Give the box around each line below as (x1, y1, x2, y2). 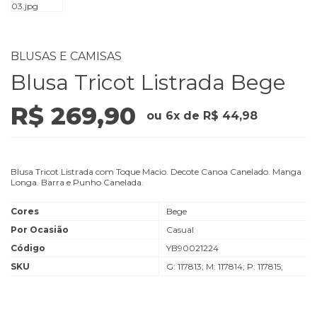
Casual (166, 224, 194, 235)
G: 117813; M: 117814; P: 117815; (166, 261, 283, 272)
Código (11, 243, 45, 253)
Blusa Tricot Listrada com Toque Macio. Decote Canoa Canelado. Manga (11, 166, 301, 177)
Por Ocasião (11, 224, 69, 235)
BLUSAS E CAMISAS (11, 50, 122, 63)
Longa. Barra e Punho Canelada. (11, 177, 144, 188)
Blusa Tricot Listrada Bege (11, 69, 286, 96)
